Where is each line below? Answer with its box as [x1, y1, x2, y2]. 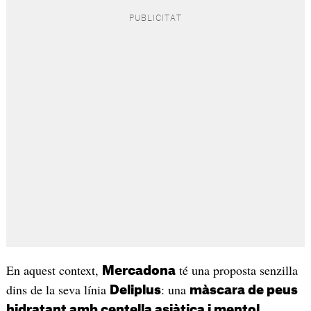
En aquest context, [6, 261, 102, 278]
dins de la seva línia [6, 280, 110, 298]
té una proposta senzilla [175, 261, 298, 278]
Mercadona [101, 264, 176, 277]
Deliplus [109, 283, 161, 296]
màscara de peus [189, 283, 298, 296]
